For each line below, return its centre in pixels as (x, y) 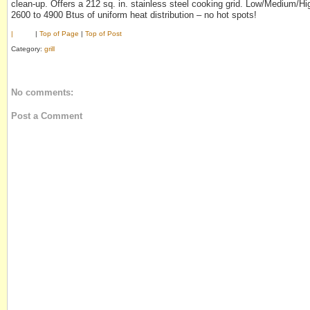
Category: (28, 48)
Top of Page (59, 34)
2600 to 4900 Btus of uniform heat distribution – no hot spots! (134, 15)
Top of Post (103, 34)
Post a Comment (47, 116)
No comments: (42, 92)
